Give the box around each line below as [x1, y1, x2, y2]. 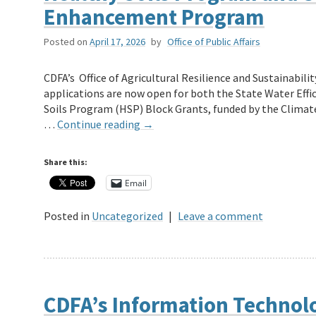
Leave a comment [178, 209, 263, 224]
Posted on [44, 35, 87, 49]
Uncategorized [92, 209, 163, 224]
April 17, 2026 [90, 35, 145, 49]
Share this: [44, 157, 87, 168]
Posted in [44, 209, 90, 224]
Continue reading [57, 117, 142, 132]
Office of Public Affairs [167, 35, 260, 49]
